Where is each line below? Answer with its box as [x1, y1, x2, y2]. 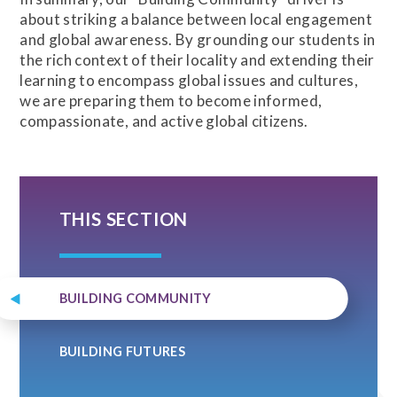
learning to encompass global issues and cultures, [19, 70, 359, 90]
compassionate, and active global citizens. [19, 111, 308, 130]
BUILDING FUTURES [58, 343, 186, 359]
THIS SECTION [58, 208, 189, 230]
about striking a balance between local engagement [19, 9, 373, 28]
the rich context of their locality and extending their [19, 50, 375, 69]
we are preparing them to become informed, [19, 90, 323, 110]
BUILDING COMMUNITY [58, 291, 212, 307]
